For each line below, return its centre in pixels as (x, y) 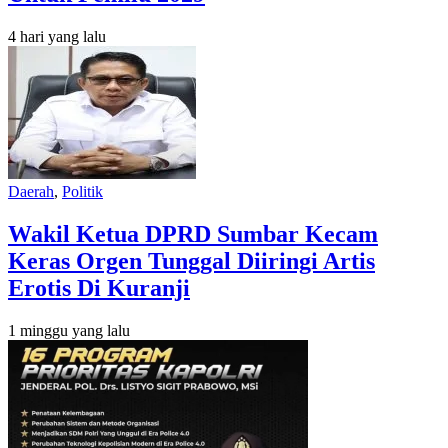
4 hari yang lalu (57, 36)
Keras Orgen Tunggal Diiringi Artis (191, 260)
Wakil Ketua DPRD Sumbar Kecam (193, 233)
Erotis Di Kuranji (99, 287)
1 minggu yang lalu (69, 330)
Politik (82, 191)
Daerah (31, 191)
